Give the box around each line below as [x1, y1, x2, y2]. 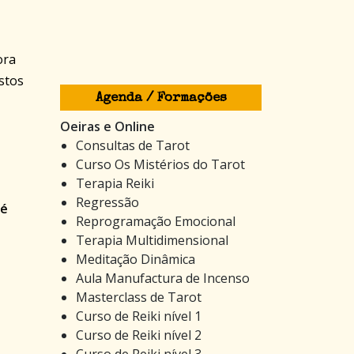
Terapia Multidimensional [76, 231, 228, 249]
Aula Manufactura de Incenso [76, 269, 250, 287]
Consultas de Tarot [76, 136, 190, 154]
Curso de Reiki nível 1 [76, 307, 201, 325]
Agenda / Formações [95, 91, 227, 105]
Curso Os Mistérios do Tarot [76, 155, 245, 173]
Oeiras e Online [60, 117, 155, 135]
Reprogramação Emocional [76, 212, 235, 230]
